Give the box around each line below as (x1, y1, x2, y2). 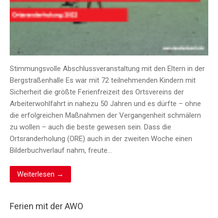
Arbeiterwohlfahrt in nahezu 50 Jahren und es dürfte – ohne (10, 99, 201, 109)
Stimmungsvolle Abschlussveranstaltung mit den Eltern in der (10, 64, 205, 73)
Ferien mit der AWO (10, 201, 83, 212)
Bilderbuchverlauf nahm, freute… (10, 146, 112, 155)
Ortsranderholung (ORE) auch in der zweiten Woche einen (10, 134, 192, 144)
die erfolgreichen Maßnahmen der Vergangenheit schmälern (10, 111, 201, 120)
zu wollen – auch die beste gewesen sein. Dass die (10, 123, 171, 132)
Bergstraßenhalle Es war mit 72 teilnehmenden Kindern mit (10, 76, 196, 85)
